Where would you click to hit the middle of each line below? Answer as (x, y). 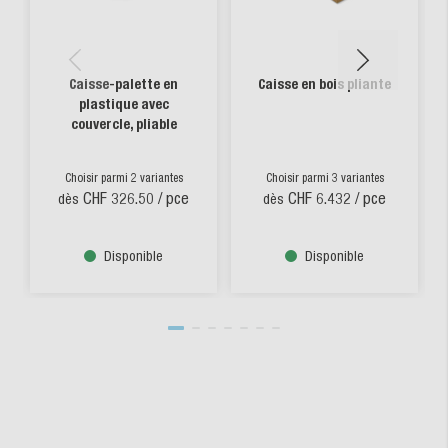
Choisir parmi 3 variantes (324, 177)
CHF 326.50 (118, 197)
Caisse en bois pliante (324, 84)
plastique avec (123, 104)
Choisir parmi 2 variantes (123, 177)
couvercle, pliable (123, 124)
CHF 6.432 (319, 197)
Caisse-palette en (123, 84)
